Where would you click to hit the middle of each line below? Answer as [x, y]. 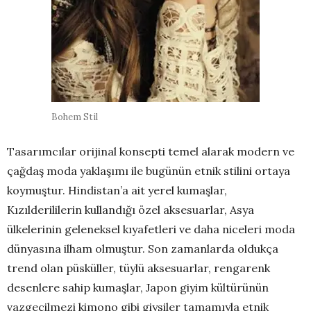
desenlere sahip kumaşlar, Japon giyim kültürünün [138, 288]
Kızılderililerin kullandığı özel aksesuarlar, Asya [131, 210]
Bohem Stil [75, 117]
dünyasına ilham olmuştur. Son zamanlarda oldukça [143, 249]
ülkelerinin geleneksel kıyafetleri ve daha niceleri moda [151, 229]
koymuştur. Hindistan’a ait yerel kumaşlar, [117, 191]
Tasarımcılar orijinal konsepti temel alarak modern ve [151, 152]
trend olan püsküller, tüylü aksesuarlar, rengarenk [138, 268]
